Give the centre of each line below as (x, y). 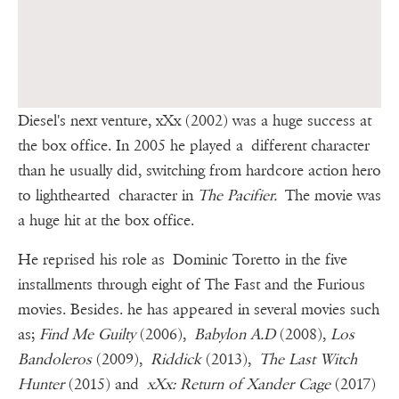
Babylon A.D (235, 335)
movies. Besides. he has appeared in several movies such (199, 310)
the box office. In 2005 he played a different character (194, 146)
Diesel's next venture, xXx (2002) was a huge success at (195, 121)
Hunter (41, 385)
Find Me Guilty (87, 335)
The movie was (329, 196)
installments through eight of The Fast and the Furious (191, 285)
